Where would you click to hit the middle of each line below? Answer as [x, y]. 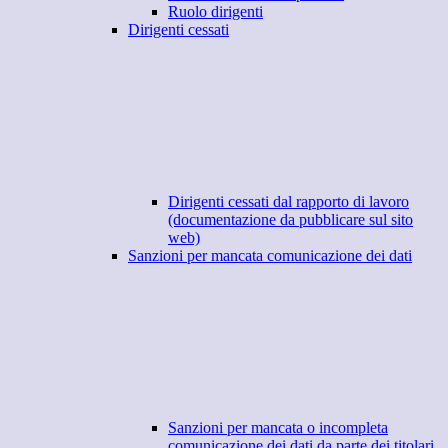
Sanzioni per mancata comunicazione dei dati [270, 256]
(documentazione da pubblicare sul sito [290, 220]
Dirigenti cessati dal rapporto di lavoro [288, 202]
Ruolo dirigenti [215, 12]
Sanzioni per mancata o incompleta [278, 428]
